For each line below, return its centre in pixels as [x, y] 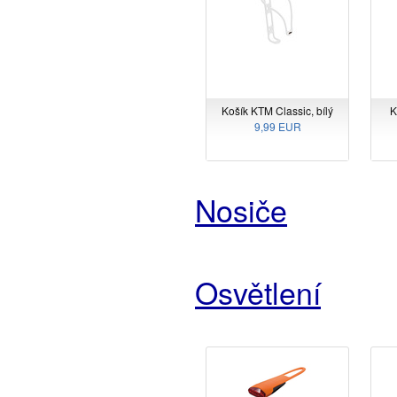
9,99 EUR [277, 126]
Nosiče [241, 210]
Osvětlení [258, 292]
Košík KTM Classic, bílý [277, 110]
